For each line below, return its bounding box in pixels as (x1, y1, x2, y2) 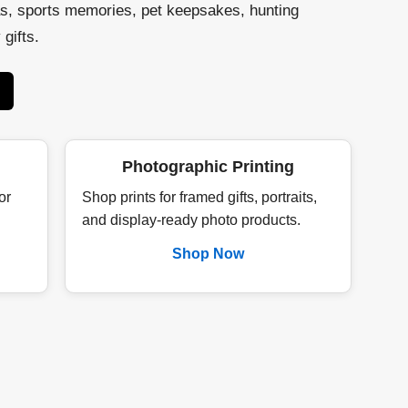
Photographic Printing (122, 157, 295, 176)
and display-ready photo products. (82, 212, 301, 228)
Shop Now (172, 246, 245, 261)
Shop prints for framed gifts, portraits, (82, 189, 318, 205)
